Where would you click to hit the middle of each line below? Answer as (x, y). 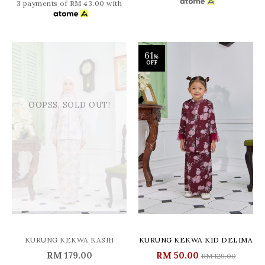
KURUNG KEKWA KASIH (69, 240)
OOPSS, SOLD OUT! (69, 105)
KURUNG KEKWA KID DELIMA (196, 240)
